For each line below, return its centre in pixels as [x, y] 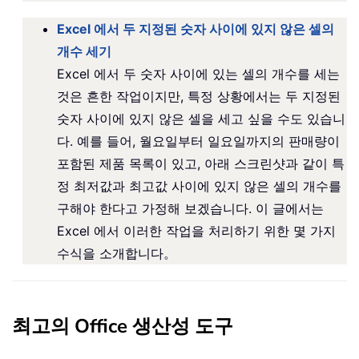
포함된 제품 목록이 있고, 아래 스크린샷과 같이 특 [201, 163]
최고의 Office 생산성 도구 [123, 326]
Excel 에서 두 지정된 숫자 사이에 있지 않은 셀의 [196, 28]
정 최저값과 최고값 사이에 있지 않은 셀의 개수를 [199, 186]
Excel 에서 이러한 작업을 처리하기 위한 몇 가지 [196, 230]
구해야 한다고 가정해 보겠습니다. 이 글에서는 [190, 208]
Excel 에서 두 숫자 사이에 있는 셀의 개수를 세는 [198, 73]
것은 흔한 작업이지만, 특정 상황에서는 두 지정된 [199, 96]
